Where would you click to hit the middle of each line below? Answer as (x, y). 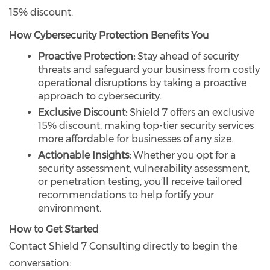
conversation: (40, 263)
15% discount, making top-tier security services (146, 125)
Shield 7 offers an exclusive (191, 112)
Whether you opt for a (183, 155)
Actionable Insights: (84, 155)
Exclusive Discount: (83, 112)
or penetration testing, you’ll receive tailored (140, 181)
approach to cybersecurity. (100, 96)
